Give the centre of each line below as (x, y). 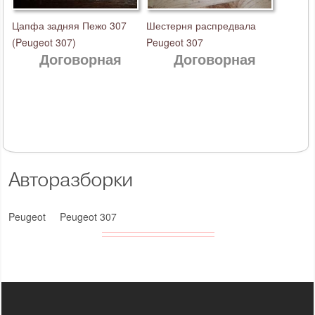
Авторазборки (70, 179)
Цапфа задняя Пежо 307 (69, 25)
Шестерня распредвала (201, 25)
